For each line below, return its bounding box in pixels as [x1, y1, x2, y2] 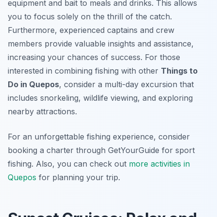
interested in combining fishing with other [8, 66, 161, 76]
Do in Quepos [8, 79, 59, 90]
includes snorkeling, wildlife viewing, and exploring [8, 93, 193, 103]
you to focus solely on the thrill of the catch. [8, 12, 172, 22]
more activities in [129, 159, 190, 169]
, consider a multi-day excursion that [59, 79, 194, 90]
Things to [161, 66, 198, 76]
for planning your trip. [36, 172, 120, 183]
